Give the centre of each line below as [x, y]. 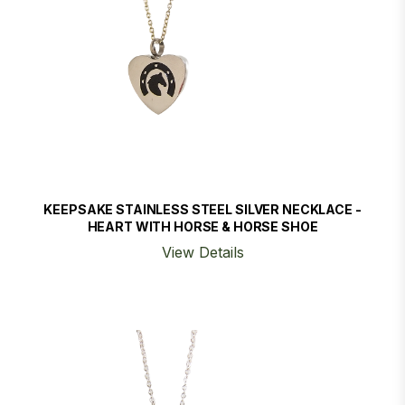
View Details [202, 252]
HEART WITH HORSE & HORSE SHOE [202, 226]
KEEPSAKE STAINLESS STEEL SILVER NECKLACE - [202, 209]
